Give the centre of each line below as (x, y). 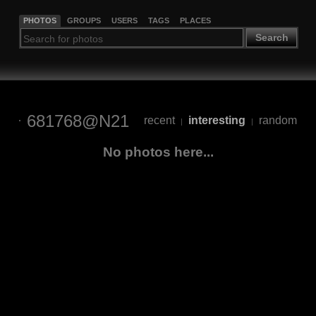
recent (159, 121)
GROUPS (84, 20)
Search (272, 38)
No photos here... (158, 152)
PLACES (195, 20)
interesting (217, 121)
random (278, 121)
